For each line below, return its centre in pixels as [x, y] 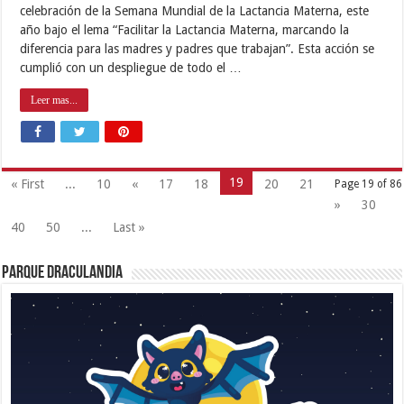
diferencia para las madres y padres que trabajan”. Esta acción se [197, 48]
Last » [129, 227]
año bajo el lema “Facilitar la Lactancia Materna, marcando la [185, 29]
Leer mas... [55, 100]
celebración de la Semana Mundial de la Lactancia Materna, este [195, 10]
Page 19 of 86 [368, 184]
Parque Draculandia [63, 273]
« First [28, 184]
